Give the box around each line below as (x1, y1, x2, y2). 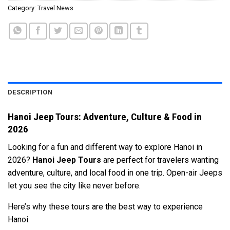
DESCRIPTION (8, 88, 52, 97)
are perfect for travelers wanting (101, 155, 219, 165)
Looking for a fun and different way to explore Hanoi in (8, 142, 202, 152)
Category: (8, 4, 37, 12)
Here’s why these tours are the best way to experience (8, 201, 203, 212)
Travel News (37, 4, 73, 12)
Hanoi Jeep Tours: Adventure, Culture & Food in (8, 111, 202, 123)
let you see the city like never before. (8, 180, 141, 190)
